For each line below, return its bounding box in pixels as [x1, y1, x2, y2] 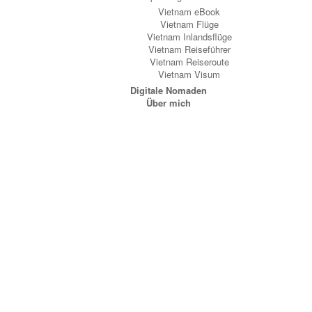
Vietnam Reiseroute [149, 55, 229, 68]
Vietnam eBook [158, 5, 220, 18]
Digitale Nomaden [130, 84, 207, 97]
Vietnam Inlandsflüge [146, 30, 232, 43]
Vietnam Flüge [159, 17, 219, 31]
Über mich [146, 96, 191, 109]
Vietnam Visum [158, 68, 220, 81]
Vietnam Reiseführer [148, 42, 231, 56]
